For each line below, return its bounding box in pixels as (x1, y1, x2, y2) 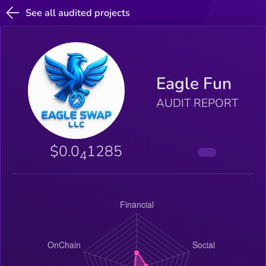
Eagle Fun (156, 72, 232, 96)
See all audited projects (26, 6, 131, 20)
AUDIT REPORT (156, 96, 238, 112)
